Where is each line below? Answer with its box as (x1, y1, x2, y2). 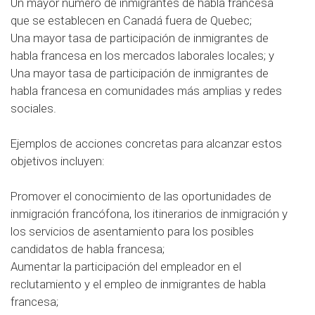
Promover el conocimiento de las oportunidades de (11, 189, 271, 204)
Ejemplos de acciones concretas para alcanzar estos (11, 136, 282, 150)
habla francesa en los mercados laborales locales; (11, 48, 269, 63)
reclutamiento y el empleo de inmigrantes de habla (11, 277, 266, 292)
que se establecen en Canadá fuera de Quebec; (11, 13, 252, 27)
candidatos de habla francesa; (11, 242, 165, 257)
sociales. (11, 101, 56, 115)
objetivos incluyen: (11, 153, 105, 168)
